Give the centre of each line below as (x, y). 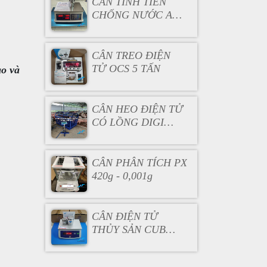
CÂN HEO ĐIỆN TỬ (137, 109)
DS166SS (111, 135)
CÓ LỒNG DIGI (128, 122)
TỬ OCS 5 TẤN (126, 69)
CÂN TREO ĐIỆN (131, 55)
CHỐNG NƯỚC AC (135, 15)
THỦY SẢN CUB (128, 229)
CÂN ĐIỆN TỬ (125, 216)
